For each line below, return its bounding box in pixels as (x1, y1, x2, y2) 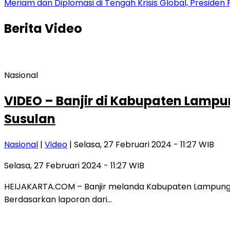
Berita (4, 20, 45, 37)
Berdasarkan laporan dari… (4, 193, 112, 205)
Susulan (4, 110, 55, 127)
